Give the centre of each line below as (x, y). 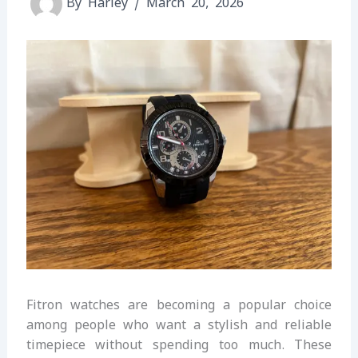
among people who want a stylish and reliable (179, 325)
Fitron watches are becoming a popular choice (179, 305)
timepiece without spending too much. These (179, 345)
